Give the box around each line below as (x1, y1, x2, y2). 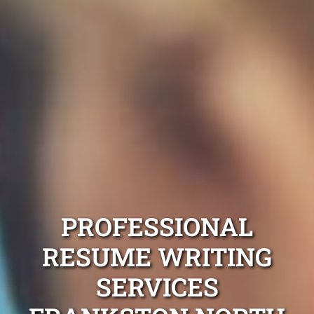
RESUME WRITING (42, 239, 272, 273)
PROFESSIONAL (61, 209, 253, 243)
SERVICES (95, 269, 219, 303)
